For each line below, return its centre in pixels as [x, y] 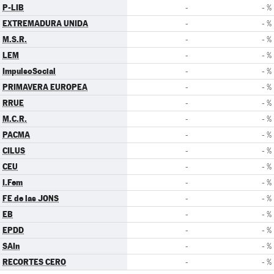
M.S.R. [15, 39]
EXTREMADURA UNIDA [45, 23]
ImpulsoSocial [29, 71]
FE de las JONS [31, 198]
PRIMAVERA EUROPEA [45, 87]
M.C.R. [15, 119]
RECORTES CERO [34, 262]
